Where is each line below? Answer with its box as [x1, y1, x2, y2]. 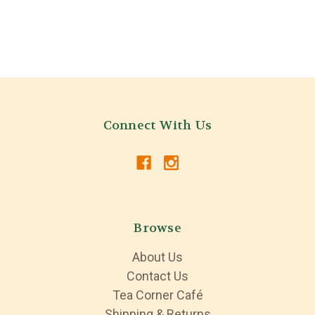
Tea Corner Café [112, 288, 203, 303]
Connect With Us [103, 117, 212, 134]
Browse [134, 220, 181, 237]
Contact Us [127, 269, 188, 284]
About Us [132, 250, 183, 265]
